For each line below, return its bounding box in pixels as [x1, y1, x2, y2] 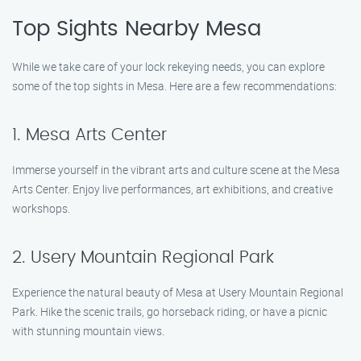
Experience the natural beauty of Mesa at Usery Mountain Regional [12, 284, 343, 300]
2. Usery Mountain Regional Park [12, 249, 274, 266]
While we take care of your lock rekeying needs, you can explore [12, 59, 325, 74]
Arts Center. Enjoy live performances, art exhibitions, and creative [12, 181, 333, 197]
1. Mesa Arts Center [12, 127, 167, 143]
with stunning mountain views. [12, 323, 164, 338]
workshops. [12, 201, 70, 216]
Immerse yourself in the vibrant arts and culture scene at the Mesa [12, 162, 340, 177]
